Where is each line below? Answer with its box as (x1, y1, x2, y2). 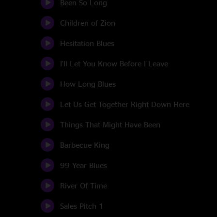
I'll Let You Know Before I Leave (60, 59, 168, 68)
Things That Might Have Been (60, 120, 160, 129)
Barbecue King (60, 140, 109, 149)
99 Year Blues (60, 161, 107, 170)
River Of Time (60, 181, 107, 190)
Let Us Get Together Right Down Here (60, 100, 189, 108)
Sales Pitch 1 (60, 201, 104, 210)
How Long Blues (60, 79, 116, 88)
